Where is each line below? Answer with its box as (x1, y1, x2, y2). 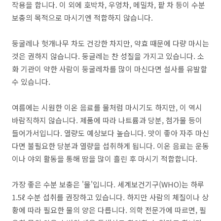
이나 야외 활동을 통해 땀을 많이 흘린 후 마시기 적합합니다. (12, 153, 197, 164)
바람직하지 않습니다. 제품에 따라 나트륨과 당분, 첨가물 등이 (12, 115, 202, 125)
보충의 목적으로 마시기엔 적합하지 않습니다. (12, 12, 153, 23)
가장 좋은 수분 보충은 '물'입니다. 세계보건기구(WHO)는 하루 (12, 179, 204, 189)
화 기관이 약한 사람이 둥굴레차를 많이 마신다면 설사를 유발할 (12, 64, 207, 74)
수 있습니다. (12, 76, 50, 87)
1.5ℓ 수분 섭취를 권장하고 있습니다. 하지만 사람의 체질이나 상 (12, 192, 209, 202)
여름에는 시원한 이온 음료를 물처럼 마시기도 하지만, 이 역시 (12, 102, 202, 112)
